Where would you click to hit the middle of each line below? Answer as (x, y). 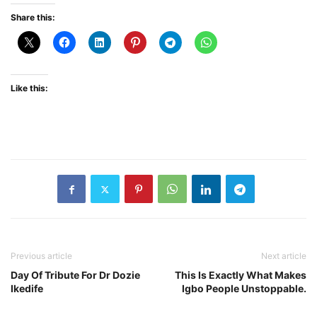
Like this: (29, 88)
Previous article (41, 256)
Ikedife (27, 288)
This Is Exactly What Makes (241, 275)
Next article (284, 256)
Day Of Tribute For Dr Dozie (75, 275)
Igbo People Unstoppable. (244, 288)
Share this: (33, 17)
